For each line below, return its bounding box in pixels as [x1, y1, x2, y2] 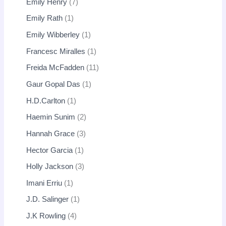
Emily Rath [26, 14, 63, 23]
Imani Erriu [26, 179, 63, 187]
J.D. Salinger [26, 195, 69, 204]
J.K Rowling [26, 212, 66, 220]
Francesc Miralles [26, 47, 86, 55]
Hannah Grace [26, 129, 75, 138]
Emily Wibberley [26, 31, 80, 39]
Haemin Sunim [26, 113, 76, 122]
